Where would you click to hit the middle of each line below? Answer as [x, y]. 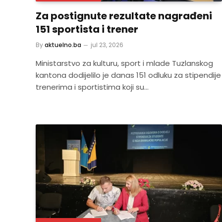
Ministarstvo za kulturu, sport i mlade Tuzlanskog [124, 63]
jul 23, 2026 [107, 45]
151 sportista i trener [87, 29]
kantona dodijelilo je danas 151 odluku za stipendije [128, 75]
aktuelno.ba [63, 45]
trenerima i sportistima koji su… [92, 87]
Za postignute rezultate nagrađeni [124, 16]
